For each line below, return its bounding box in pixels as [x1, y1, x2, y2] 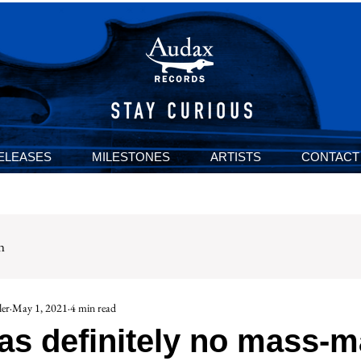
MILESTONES [91, 150, 170, 164]
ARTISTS [210, 150, 261, 164]
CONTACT [301, 150, 359, 164]
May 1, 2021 [12, 300, 68, 315]
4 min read [70, 300, 116, 315]
